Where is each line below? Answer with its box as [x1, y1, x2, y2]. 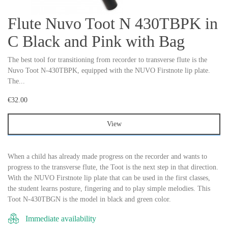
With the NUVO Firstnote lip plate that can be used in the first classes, [8, 174, 210, 182]
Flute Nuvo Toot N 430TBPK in [8, 14, 218, 33]
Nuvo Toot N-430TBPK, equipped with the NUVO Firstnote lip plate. [8, 67, 210, 75]
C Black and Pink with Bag [8, 32, 185, 51]
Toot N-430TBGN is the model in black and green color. [8, 195, 171, 204]
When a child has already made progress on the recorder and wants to [8, 153, 207, 161]
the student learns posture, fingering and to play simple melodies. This [8, 185, 210, 193]
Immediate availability [25, 214, 96, 223]
